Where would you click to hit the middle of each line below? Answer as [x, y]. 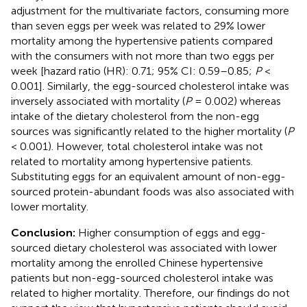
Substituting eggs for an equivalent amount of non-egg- [148, 176]
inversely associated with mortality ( [98, 101]
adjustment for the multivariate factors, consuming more [150, 10]
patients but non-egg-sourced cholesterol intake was [142, 278]
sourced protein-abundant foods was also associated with [152, 191]
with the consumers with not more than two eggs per [143, 56]
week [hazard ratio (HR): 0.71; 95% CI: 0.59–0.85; [133, 71]
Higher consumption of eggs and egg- [171, 232]
